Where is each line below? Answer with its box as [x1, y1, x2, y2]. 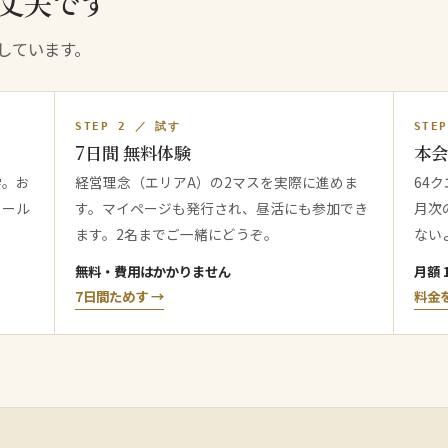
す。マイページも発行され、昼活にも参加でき [75, 197, 369, 218]
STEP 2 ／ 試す [75, 119, 181, 133]
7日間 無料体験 [75, 139, 192, 165]
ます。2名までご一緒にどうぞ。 [75, 223, 279, 244]
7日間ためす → [75, 285, 165, 306]
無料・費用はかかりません [75, 260, 232, 281]
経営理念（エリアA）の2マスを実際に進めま [75, 171, 359, 192]
